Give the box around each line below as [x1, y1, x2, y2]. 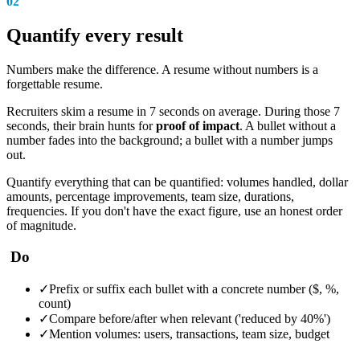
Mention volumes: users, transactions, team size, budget [49, 326, 329, 341]
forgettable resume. [6, 77, 103, 92]
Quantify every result [6, 25, 183, 47]
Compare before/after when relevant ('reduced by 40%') [49, 311, 330, 325]
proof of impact [156, 119, 239, 133]
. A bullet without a [239, 119, 336, 133]
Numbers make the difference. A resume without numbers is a [6, 63, 318, 77]
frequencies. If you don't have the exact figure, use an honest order [6, 204, 342, 219]
